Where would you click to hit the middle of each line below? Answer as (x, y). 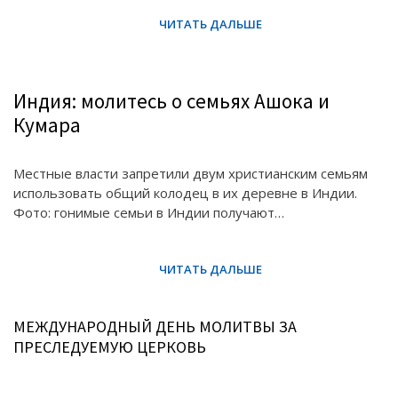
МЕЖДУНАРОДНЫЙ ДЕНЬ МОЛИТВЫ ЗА (155, 326)
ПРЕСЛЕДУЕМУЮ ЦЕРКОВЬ (110, 347)
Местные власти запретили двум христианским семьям (191, 173)
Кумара (47, 125)
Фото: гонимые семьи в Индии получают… (149, 212)
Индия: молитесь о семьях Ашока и (171, 101)
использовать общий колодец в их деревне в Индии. (185, 193)
